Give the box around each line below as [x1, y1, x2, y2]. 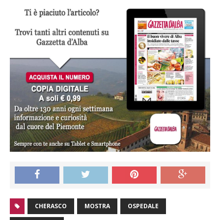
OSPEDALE [128, 202, 159, 211]
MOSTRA [84, 202, 110, 211]
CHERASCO [35, 202, 67, 211]
